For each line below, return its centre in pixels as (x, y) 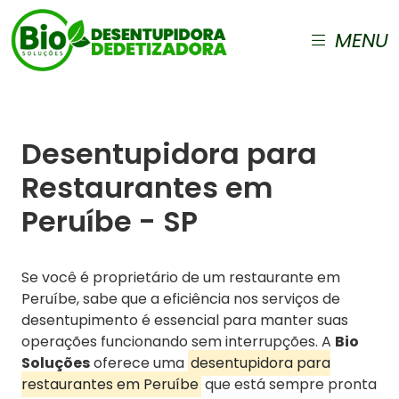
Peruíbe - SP (110, 221)
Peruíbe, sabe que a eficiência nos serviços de (181, 299)
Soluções (56, 363)
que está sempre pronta (289, 384)
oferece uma (139, 363)
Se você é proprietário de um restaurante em (181, 277)
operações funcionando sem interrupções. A (178, 342)
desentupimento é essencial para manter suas (185, 320)
